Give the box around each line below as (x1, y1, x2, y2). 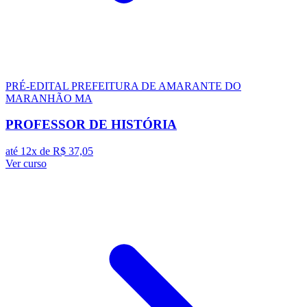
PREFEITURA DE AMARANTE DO (71, 79, 241, 92)
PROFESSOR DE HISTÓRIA (5, 117, 177, 132)
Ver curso (5, 158, 47, 170)
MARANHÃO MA (5, 92, 93, 104)
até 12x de (5, 145, 53, 158)
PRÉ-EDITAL (5, 79, 71, 92)
